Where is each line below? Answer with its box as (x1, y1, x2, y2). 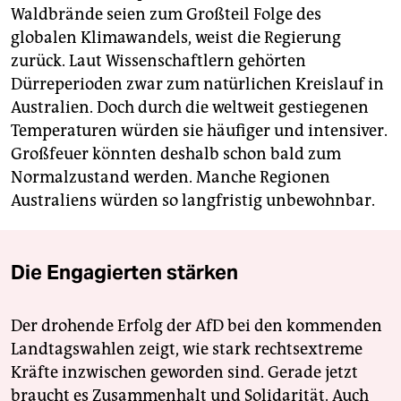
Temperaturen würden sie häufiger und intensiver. (11, 120, 388, 141)
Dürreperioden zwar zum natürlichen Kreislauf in (11, 73, 384, 94)
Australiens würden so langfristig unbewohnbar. (11, 190, 375, 210)
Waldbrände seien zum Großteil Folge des (11, 4, 321, 24)
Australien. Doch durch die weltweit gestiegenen (11, 97, 369, 117)
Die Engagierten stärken (11, 259, 238, 285)
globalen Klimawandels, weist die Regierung (11, 27, 341, 47)
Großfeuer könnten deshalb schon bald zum (11, 143, 341, 164)
